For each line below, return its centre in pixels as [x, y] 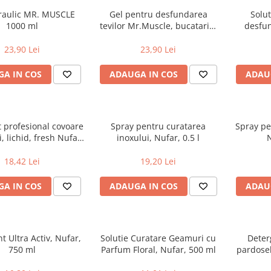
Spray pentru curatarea [158, 126]
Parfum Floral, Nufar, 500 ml [158, 250]
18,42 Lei [22, 162]
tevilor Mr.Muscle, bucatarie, [158, 26]
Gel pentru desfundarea [158, 15]
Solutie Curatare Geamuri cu [158, 238]
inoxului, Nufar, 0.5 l [158, 138]
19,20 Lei [158, 162]
